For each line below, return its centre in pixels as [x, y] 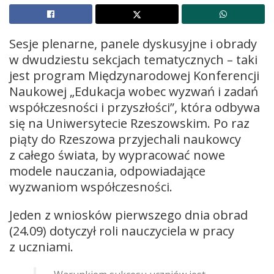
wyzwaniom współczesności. [91, 187]
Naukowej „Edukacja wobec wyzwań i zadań [134, 91]
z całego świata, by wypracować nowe [117, 155]
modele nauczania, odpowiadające [107, 171]
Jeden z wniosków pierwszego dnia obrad [128, 215]
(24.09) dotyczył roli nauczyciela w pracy [122, 231]
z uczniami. [41, 246]
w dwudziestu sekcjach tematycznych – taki [133, 59]
